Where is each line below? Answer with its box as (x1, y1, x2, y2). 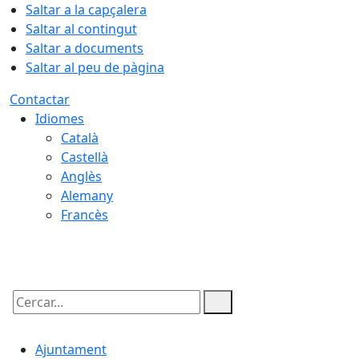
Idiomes (35, 110, 84, 127)
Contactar (10, 91, 70, 108)
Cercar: (9, 307, 52, 325)
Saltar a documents (26, 39, 143, 57)
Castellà (61, 148, 108, 166)
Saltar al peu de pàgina (26, 58, 164, 76)
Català (61, 129, 99, 147)
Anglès (61, 167, 102, 185)
